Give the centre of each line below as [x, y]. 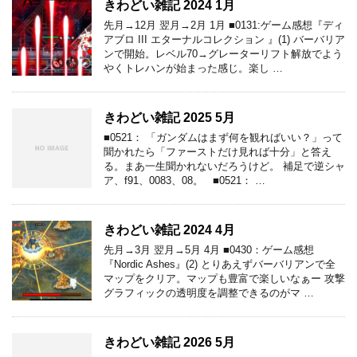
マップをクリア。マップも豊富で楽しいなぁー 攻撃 [224, 278]
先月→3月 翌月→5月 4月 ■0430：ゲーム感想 [209, 249]
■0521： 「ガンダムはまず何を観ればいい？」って [223, 137]
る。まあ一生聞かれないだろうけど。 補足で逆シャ [224, 166]
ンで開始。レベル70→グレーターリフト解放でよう [223, 53]
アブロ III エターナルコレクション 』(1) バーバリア [224, 39]
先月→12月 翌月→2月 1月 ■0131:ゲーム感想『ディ [224, 25]
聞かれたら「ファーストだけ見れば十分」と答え [218, 151]
